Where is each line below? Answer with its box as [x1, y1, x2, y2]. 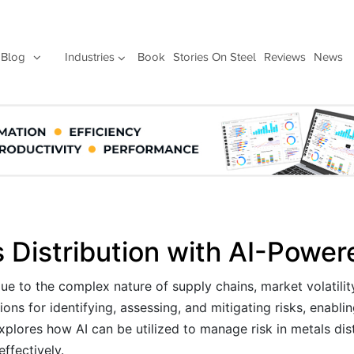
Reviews [263, 51, 306, 63]
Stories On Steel [172, 51, 256, 63]
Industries [64, 51, 115, 63]
